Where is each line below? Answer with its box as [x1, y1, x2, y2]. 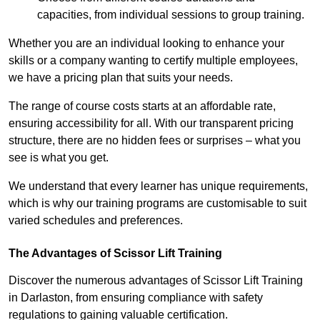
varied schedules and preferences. [9, 214, 183, 227]
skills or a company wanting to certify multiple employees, [9, 54, 298, 67]
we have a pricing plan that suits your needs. [9, 71, 233, 84]
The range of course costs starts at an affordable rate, [9, 100, 276, 113]
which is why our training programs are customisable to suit [9, 197, 306, 210]
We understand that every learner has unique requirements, [9, 180, 308, 193]
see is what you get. [9, 151, 109, 164]
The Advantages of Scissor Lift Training [9, 247, 222, 260]
